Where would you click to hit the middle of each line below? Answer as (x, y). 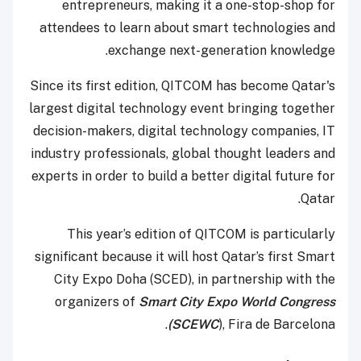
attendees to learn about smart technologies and (187, 27)
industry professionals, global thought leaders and (183, 153)
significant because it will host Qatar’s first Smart (185, 256)
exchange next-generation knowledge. (222, 50)
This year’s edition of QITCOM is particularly (201, 234)
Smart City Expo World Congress (237, 301)
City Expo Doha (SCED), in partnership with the (195, 279)
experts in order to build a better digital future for (183, 176)
